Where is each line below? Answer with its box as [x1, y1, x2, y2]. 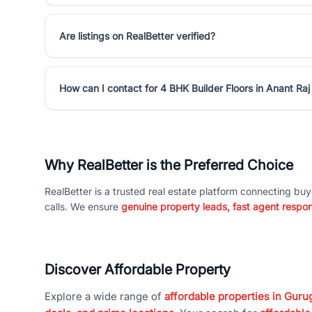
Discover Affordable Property [45, 261, 231, 278]
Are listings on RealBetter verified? [59, 30, 215, 42]
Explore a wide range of [45, 290, 164, 303]
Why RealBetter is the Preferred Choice [45, 157, 293, 173]
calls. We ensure [45, 201, 121, 212]
